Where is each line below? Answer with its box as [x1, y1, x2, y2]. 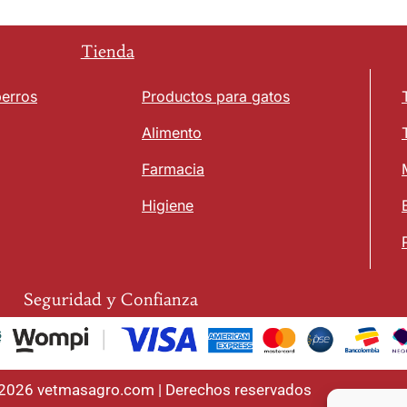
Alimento [142, 124, 202, 142]
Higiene [142, 196, 194, 214]
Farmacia [142, 160, 204, 178]
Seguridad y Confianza [24, 289, 198, 310]
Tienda [80, 41, 134, 62]
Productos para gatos [142, 87, 290, 105]
